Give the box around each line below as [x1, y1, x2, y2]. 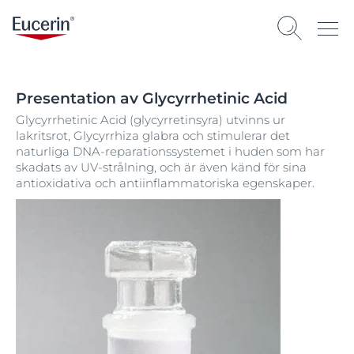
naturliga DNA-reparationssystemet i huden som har [16, 144, 325, 159]
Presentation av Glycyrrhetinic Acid [16, 89, 288, 107]
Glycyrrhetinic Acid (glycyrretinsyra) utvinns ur [16, 112, 285, 127]
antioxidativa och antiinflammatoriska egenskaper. [16, 175, 314, 190]
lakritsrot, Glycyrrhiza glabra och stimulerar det [16, 128, 290, 143]
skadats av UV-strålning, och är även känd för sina [16, 160, 307, 175]
